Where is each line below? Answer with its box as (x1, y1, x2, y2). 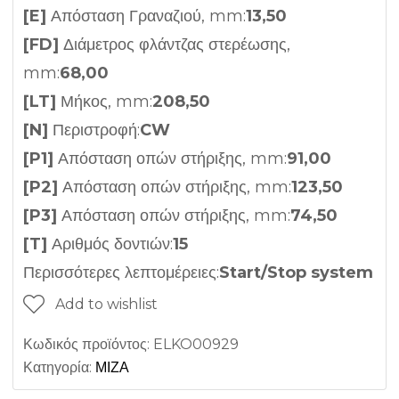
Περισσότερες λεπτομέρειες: (23, 263, 219, 283)
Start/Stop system (219, 263, 373, 283)
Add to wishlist (55, 296, 158, 313)
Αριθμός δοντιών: (47, 234, 173, 255)
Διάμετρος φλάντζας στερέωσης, (59, 35, 290, 55)
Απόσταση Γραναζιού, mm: (46, 6, 246, 27)
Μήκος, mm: (56, 92, 152, 112)
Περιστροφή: (48, 120, 140, 141)
